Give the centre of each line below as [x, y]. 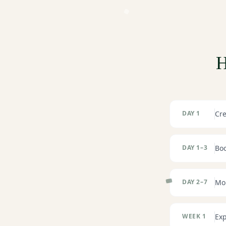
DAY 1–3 [195, 148]
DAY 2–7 [195, 182]
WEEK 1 [194, 216]
